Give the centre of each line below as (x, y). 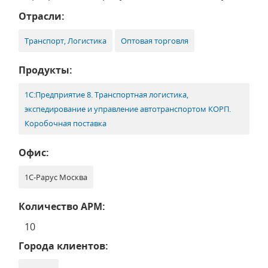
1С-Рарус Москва (56, 177)
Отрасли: (42, 16)
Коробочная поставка (66, 123)
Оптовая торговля (155, 41)
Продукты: (45, 70)
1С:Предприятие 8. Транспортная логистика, (106, 95)
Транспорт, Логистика (66, 41)
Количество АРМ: (62, 206)
